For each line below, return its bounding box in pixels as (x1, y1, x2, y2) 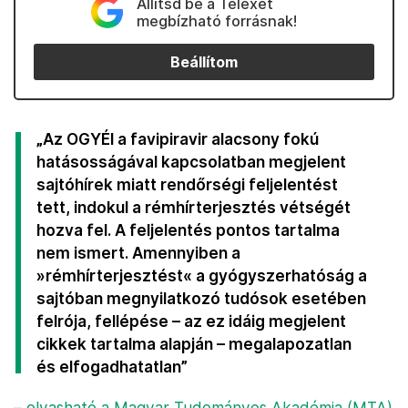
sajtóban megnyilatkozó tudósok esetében (36, 289, 366, 308)
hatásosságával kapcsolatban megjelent (36, 152, 346, 171)
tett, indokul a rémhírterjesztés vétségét (36, 198, 351, 217)
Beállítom (170, 53, 238, 71)
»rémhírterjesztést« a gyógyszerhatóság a (36, 266, 367, 285)
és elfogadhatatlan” (36, 357, 188, 376)
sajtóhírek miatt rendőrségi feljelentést (36, 175, 338, 194)
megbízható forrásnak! (136, 12, 297, 30)
